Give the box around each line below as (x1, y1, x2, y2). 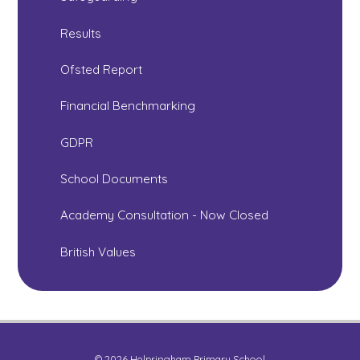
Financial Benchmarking (60, 98, 196, 114)
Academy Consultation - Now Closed (60, 207, 269, 223)
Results (60, 25, 102, 41)
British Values (60, 243, 137, 260)
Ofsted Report (60, 62, 143, 78)
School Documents (60, 171, 169, 187)
